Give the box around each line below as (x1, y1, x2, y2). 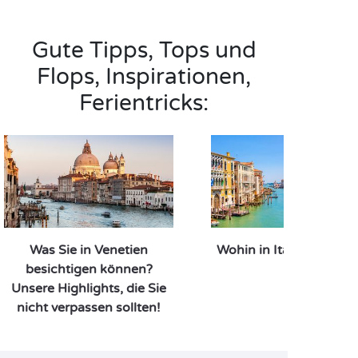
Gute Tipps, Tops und (31, 37, 257, 64)
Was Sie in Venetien (30, 242, 148, 258)
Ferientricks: (79, 89, 209, 117)
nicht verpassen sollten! (17, 300, 161, 316)
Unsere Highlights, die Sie (11, 280, 166, 296)
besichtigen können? (25, 261, 153, 277)
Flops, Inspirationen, (37, 63, 251, 90)
